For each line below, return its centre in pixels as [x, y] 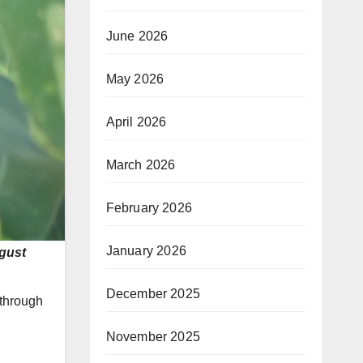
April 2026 [136, 122]
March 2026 [141, 165]
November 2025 [153, 337]
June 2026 [137, 36]
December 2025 [153, 294]
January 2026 [146, 251]
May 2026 [135, 79]
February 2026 [149, 208]
